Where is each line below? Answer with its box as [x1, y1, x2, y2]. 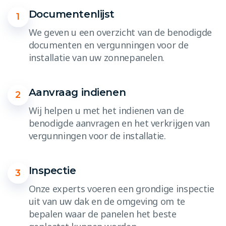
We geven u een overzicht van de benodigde [28, 26, 212, 38]
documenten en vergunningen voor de [28, 38, 189, 51]
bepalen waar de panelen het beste [28, 207, 177, 220]
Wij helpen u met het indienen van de [28, 104, 184, 117]
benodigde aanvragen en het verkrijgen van [28, 117, 210, 129]
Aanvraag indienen [28, 86, 126, 98]
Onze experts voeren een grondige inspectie [28, 182, 214, 195]
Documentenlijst [28, 8, 115, 20]
